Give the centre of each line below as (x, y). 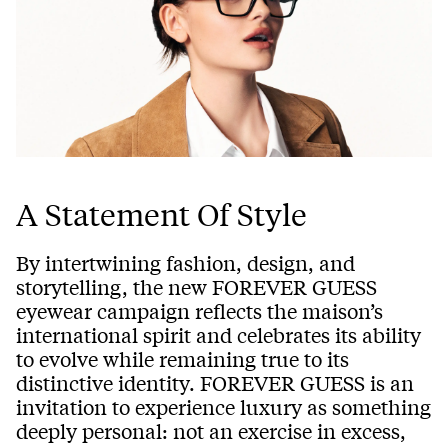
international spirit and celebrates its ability (218, 334)
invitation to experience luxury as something (223, 406)
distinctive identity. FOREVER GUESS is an (215, 382)
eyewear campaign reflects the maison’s (199, 310)
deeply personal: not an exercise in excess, (211, 430)
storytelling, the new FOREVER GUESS (196, 286)
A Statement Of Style (161, 213)
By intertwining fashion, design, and (185, 262)
